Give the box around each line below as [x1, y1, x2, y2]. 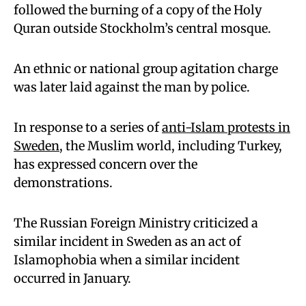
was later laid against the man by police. [14, 79, 250, 95]
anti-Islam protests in [162, 120, 290, 135]
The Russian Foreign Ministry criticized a [14, 215, 258, 231]
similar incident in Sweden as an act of [14, 234, 241, 249]
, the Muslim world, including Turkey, [59, 138, 282, 154]
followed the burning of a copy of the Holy [14, 2, 262, 18]
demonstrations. [14, 175, 113, 191]
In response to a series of [14, 120, 162, 135]
